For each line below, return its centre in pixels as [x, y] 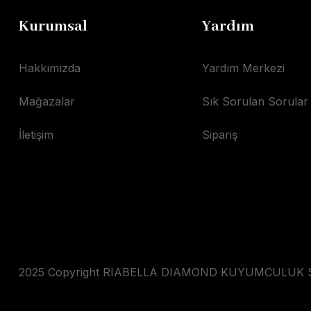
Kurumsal [53, 26]
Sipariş [220, 135]
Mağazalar [47, 101]
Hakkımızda [50, 68]
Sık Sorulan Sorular [255, 101]
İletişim [36, 135]
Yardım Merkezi [244, 68]
